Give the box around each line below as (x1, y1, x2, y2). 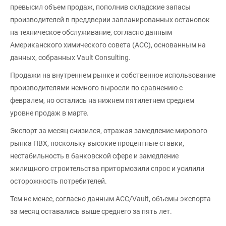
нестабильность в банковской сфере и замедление (10, 152, 179, 160)
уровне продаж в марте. (10, 109, 89, 118)
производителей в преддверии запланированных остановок (10, 16, 210, 24)
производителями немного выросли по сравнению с (10, 84, 183, 92)
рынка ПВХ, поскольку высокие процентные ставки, (10, 139, 184, 148)
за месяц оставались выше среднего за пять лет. (10, 207, 172, 216)
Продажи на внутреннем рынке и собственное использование (10, 71, 215, 80)
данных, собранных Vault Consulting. (10, 53, 131, 62)
